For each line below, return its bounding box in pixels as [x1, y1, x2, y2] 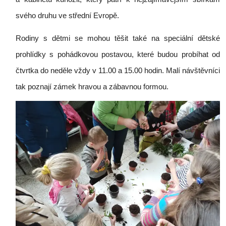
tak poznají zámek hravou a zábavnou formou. [16, 82, 168, 91]
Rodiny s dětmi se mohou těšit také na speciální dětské [16, 34, 220, 42]
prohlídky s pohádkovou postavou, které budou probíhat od [16, 50, 220, 59]
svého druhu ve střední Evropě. [16, 11, 119, 20]
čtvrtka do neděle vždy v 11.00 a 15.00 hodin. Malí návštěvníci [16, 66, 220, 75]
